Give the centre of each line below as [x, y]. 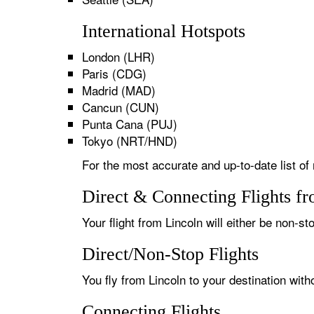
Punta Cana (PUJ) [130, 124]
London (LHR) [118, 56]
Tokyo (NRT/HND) [130, 141]
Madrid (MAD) [119, 90]
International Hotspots [164, 31]
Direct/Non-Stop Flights [170, 254]
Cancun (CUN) [121, 107]
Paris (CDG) [114, 73]
